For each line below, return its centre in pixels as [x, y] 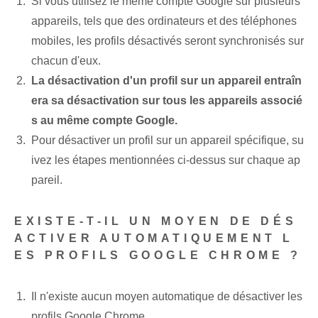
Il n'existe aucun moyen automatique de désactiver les [167, 297]
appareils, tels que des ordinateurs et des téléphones [164, 21]
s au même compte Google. [104, 121]
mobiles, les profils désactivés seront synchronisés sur [168, 41]
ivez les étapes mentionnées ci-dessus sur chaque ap [166, 160]
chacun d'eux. [66, 61]
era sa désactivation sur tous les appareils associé [167, 101]
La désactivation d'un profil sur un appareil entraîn [166, 81]
